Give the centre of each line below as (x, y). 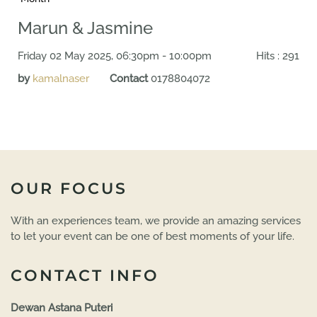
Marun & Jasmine (85, 28)
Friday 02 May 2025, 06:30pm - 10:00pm (115, 56)
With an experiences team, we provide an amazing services (156, 221)
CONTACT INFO (85, 276)
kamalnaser (61, 79)
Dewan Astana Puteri (62, 308)
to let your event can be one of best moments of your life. (152, 236)
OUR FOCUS (69, 189)
